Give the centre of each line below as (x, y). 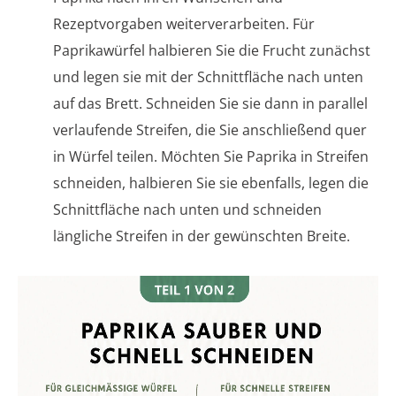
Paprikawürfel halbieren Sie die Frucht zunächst (212, 51)
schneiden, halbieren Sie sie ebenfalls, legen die (211, 183)
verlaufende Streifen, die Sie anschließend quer (210, 130)
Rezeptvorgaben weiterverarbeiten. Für (184, 24)
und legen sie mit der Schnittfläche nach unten (208, 77)
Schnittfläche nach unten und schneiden (187, 210)
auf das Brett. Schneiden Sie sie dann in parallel (210, 104)
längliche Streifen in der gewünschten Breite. (202, 236)
